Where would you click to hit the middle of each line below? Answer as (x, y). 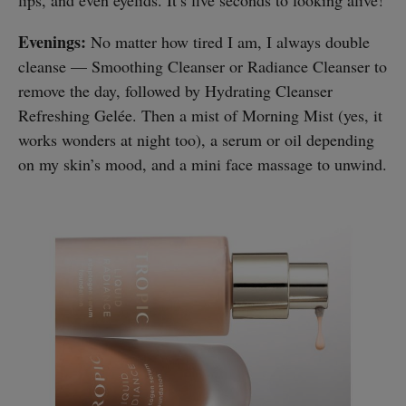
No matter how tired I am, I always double (228, 42)
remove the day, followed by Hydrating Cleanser (175, 91)
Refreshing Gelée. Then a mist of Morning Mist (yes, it (200, 116)
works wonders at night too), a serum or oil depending (196, 140)
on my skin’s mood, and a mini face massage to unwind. (203, 164)
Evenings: (52, 42)
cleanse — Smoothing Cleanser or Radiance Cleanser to (203, 67)
